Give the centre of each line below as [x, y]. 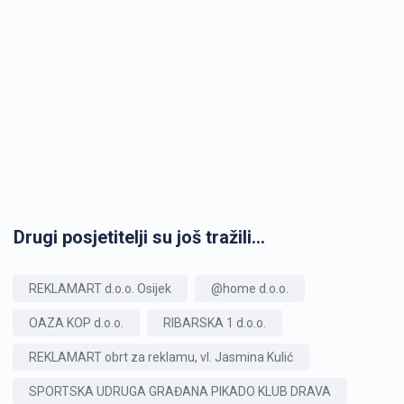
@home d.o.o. [250, 289]
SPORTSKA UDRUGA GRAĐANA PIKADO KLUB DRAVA [180, 391]
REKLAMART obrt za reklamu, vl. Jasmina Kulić [161, 357]
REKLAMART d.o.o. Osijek [100, 289]
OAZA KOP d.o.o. [76, 323]
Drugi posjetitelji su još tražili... [139, 237]
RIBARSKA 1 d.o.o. [215, 323]
